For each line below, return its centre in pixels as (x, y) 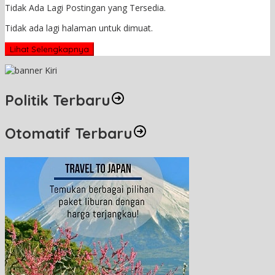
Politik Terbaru (58, 100)
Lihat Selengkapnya (49, 49)
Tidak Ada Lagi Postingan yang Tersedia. (85, 7)
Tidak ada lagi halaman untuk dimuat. (79, 28)
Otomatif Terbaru (69, 133)
